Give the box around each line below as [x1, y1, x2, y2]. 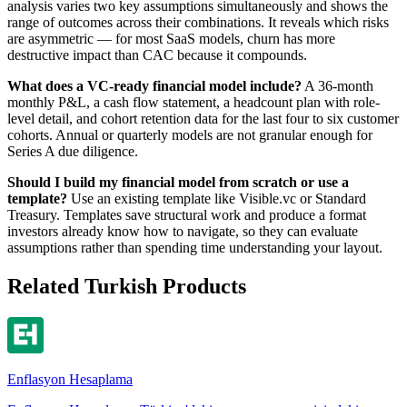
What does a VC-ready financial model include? [7, 77, 302, 94]
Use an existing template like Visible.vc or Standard [67, 190, 366, 206]
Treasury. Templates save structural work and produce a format [7, 206, 366, 223]
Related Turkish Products [7, 273, 246, 298]
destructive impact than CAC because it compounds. [7, 46, 307, 63]
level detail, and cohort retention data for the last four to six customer [7, 110, 399, 126]
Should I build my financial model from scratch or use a [7, 174, 349, 190]
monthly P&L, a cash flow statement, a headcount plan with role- [7, 94, 380, 110]
